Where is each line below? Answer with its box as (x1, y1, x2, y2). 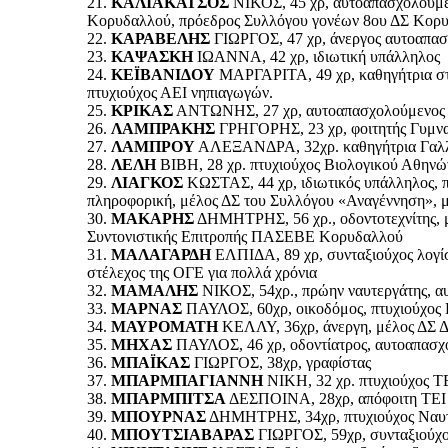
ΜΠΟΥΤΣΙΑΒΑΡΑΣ (111, 425, 254, 443)
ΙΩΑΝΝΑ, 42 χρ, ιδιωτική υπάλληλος (193, 47, 440, 65)
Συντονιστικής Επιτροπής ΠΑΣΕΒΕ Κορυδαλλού (87, 227, 403, 245)
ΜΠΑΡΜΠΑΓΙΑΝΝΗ (111, 371, 263, 389)
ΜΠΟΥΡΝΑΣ (111, 407, 206, 425)
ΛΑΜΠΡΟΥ (111, 137, 195, 155)
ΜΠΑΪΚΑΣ (111, 353, 190, 371)
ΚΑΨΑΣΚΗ (111, 47, 193, 65)
